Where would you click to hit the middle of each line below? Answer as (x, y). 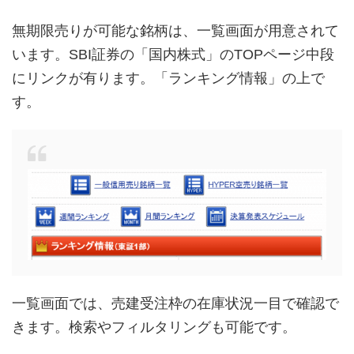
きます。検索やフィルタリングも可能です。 (154, 327)
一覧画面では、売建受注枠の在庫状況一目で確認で (175, 303)
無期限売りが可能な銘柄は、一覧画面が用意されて (175, 31)
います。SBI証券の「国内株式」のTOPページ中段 (173, 55)
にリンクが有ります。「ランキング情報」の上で (168, 79)
